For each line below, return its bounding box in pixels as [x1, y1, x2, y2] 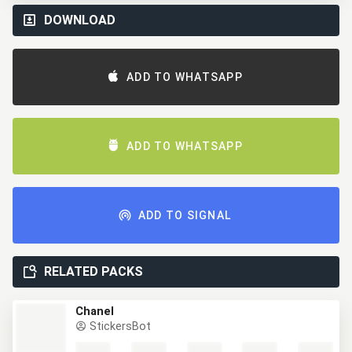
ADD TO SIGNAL [137, 209, 232, 222]
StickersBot [86, 320, 151, 333]
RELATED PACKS [44, 264, 143, 279]
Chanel [75, 305, 114, 318]
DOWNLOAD [44, 13, 115, 27]
